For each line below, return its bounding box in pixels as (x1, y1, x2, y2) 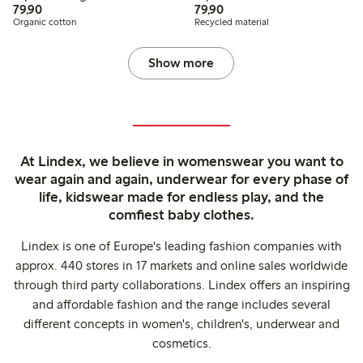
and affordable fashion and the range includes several (32, 296, 331, 312)
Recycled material (194, 15, 269, 28)
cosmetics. (152, 335, 211, 351)
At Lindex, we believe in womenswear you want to (19, 152, 344, 170)
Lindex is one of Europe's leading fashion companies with (21, 237, 342, 254)
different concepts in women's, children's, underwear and (23, 315, 340, 331)
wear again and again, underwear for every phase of (15, 169, 348, 188)
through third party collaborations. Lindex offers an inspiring (13, 276, 350, 293)
